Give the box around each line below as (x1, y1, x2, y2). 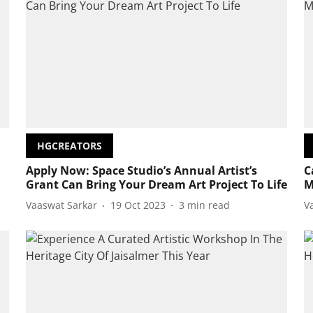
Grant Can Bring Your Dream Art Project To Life (25, 176, 287, 192)
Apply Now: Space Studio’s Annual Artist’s (25, 162, 257, 178)
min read (187, 198, 230, 212)
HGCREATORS (36, 138, 102, 152)
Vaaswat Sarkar (25, 198, 97, 212)
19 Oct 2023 (110, 198, 166, 212)
